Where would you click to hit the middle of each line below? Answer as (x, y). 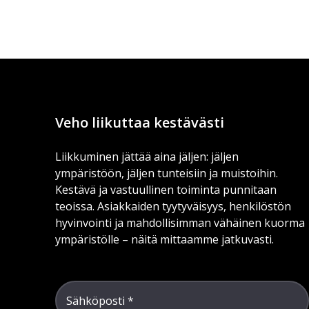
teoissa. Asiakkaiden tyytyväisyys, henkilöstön (173, 206)
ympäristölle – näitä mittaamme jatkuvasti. (165, 239)
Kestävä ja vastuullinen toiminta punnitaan (166, 190)
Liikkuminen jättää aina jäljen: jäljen (147, 157)
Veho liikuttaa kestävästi (140, 122)
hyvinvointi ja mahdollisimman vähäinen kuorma (180, 223)
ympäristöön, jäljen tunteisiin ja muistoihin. (167, 173)
